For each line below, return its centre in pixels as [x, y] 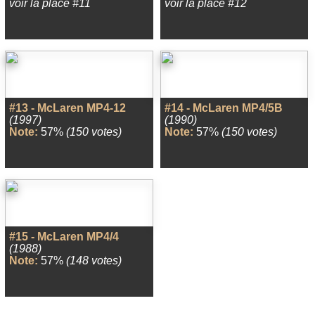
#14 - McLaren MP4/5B [223, 108]
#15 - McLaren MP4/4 [64, 237]
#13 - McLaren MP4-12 [67, 108]
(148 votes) [94, 261]
